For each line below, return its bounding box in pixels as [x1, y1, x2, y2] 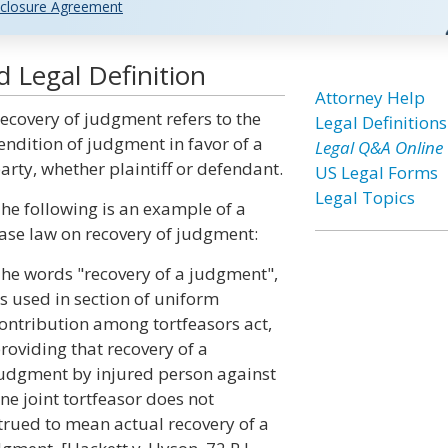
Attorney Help [314, 86, 425, 109]
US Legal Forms [314, 161, 438, 184]
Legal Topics [314, 186, 415, 209]
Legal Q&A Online [314, 136, 443, 159]
